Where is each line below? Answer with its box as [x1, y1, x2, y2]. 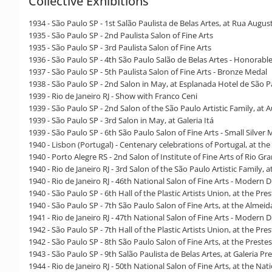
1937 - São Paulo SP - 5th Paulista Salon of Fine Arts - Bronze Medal [29, 66, 267, 77]
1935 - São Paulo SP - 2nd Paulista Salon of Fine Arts [29, 29, 213, 41]
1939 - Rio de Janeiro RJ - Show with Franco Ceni [29, 90, 197, 101]
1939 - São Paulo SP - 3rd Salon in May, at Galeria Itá [29, 114, 214, 126]
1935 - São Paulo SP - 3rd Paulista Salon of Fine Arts [29, 41, 211, 53]
